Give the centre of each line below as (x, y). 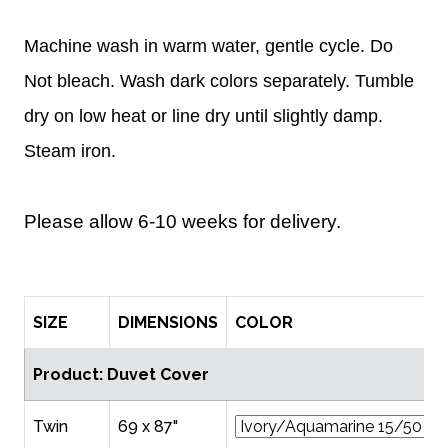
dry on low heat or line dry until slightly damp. (203, 116)
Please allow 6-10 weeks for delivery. (182, 222)
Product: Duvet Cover (121, 375)
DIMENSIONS (168, 323)
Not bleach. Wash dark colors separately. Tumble (219, 81)
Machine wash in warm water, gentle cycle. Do (208, 46)
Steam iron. (70, 151)
